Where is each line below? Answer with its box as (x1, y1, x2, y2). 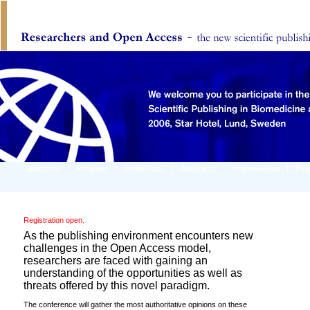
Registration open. (24, 216, 84, 224)
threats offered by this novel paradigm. (24, 280, 210, 291)
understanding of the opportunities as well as (24, 267, 242, 279)
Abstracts (181, 164, 216, 172)
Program (76, 164, 107, 172)
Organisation (232, 164, 280, 172)
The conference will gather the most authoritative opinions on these (24, 300, 247, 309)
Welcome (27, 164, 60, 172)
